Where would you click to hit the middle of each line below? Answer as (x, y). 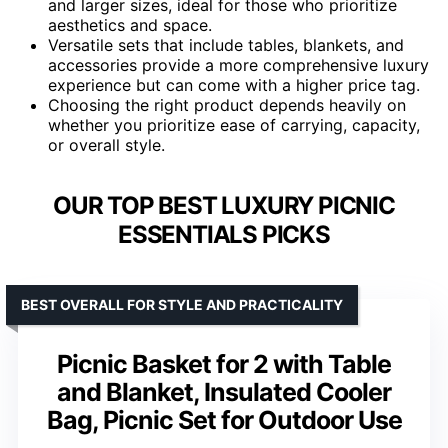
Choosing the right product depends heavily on (227, 104)
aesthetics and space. (130, 24)
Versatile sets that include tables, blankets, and (226, 44)
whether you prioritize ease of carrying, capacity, (234, 124)
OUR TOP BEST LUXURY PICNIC (224, 205)
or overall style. (106, 144)
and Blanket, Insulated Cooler (224, 391)
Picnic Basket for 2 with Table (224, 363)
